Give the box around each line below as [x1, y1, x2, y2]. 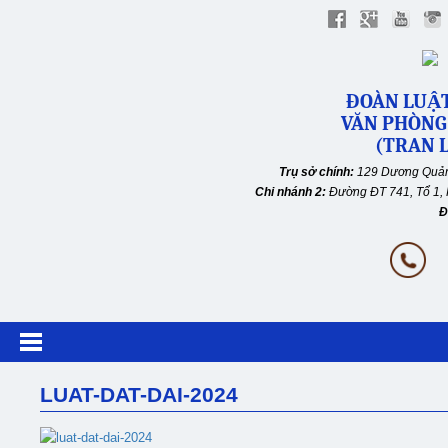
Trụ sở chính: [279, 165, 354, 179]
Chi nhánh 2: [255, 185, 329, 199]
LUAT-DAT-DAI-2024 [39, 383, 238, 406]
